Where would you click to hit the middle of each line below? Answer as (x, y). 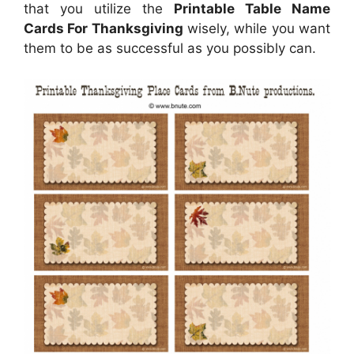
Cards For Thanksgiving (104, 29)
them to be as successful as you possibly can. (170, 49)
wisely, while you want (257, 29)
